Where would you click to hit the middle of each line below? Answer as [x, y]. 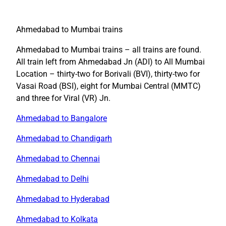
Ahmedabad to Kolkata [57, 219]
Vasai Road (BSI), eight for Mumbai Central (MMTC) [108, 86]
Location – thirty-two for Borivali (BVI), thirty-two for [108, 74]
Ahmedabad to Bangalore [62, 118]
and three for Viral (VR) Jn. [63, 98]
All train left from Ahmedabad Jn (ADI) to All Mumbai [110, 62]
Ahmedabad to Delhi [52, 179]
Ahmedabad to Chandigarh [64, 138]
